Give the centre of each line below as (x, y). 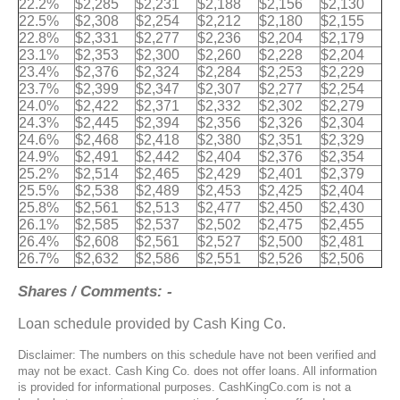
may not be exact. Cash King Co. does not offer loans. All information (197, 371)
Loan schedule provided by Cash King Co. (152, 323)
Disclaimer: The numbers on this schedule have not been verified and (197, 354)
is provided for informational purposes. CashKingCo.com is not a (184, 387)
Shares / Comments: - (95, 291)
